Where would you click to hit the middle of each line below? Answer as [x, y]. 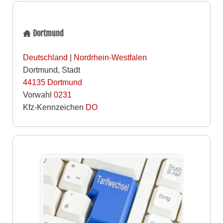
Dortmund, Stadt [51, 69]
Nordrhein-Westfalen [110, 57]
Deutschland [45, 57]
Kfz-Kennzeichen [54, 107]
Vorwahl [38, 94]
